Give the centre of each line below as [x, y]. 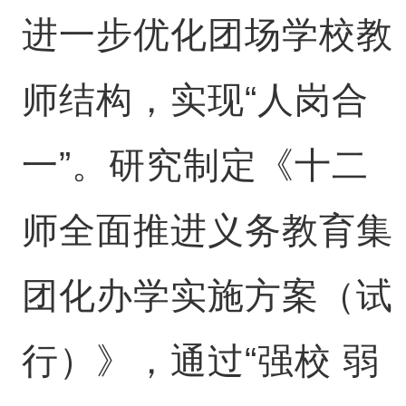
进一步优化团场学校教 [207, 34]
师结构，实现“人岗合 [195, 100]
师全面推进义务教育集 [207, 230]
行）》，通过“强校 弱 [200, 361]
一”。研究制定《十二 [195, 165]
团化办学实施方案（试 [207, 295]
